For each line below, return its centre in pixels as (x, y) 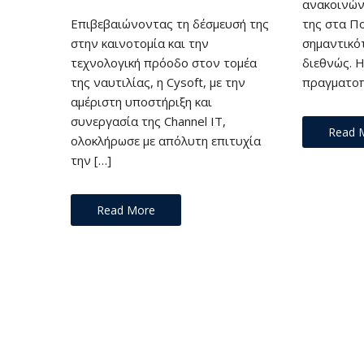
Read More (126, 210)
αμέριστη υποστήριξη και (141, 101)
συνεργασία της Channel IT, (148, 121)
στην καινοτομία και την (140, 43)
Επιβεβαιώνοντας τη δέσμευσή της (170, 23)
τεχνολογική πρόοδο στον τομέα (164, 62)
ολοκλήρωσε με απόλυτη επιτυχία (166, 140)
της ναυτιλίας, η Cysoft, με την (158, 82)
